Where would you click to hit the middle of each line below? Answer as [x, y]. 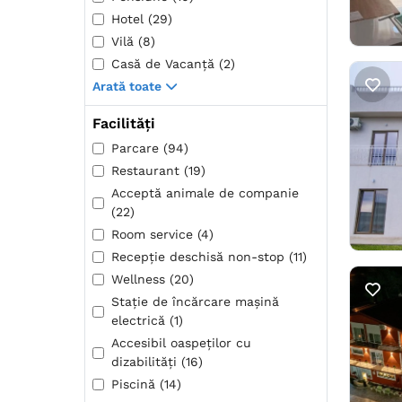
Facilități [124, 124]
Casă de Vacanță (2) [173, 64]
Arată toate [127, 87]
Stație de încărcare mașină [195, 302]
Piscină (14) [146, 385]
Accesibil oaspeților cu [181, 343]
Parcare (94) [150, 149]
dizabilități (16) [157, 362]
